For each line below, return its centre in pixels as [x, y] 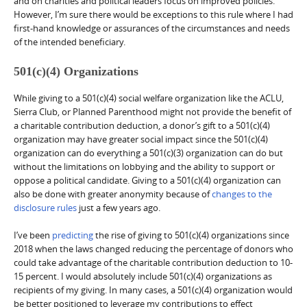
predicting [73, 235]
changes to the [242, 194]
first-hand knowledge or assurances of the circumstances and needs [152, 28]
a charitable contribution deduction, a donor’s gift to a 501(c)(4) [142, 125]
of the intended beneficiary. [70, 41]
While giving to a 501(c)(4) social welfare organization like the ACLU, [149, 98]
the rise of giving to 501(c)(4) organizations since [191, 235]
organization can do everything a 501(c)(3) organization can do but [148, 152]
